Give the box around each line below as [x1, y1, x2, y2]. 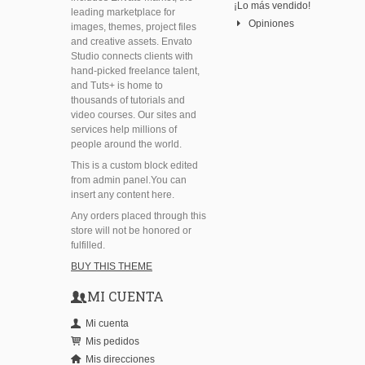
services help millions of [71, 124, 177, 136]
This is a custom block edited [71, 160, 198, 172]
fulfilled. [71, 240, 105, 252]
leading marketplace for [71, 7, 175, 19]
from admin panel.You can [71, 174, 187, 187]
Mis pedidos [86, 336, 139, 348]
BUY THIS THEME [71, 261, 152, 273]
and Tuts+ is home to [71, 80, 163, 92]
